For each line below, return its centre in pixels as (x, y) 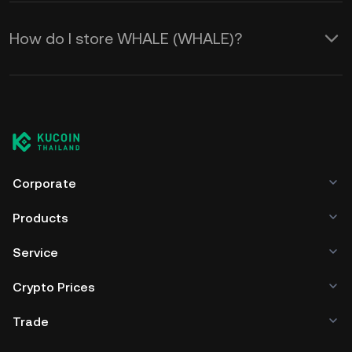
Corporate (44, 183)
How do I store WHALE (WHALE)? (126, 38)
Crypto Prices (54, 287)
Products (40, 218)
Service (35, 253)
